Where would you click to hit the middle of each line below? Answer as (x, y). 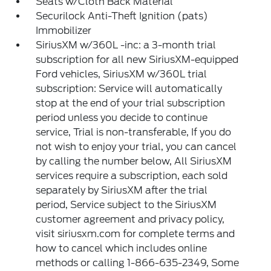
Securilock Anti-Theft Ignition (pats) (122, 16)
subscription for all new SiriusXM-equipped (137, 60)
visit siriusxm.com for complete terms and (135, 234)
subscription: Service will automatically (129, 89)
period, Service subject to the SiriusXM (126, 205)
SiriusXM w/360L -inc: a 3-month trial (126, 45)
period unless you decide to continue (122, 118)
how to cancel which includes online (122, 248)
